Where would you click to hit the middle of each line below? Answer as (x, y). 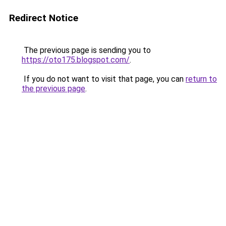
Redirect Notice (44, 18)
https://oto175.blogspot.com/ (76, 60)
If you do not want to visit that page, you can (104, 79)
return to (201, 79)
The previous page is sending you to (86, 50)
